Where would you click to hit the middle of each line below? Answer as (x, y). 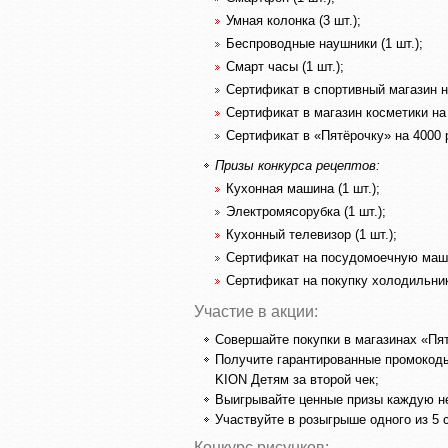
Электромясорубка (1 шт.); (306, 211)
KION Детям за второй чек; (297, 379)
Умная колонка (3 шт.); (293, 20)
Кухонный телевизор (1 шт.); (311, 234)
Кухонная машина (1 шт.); (303, 188)
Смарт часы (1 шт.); (285, 66)
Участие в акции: (256, 311)
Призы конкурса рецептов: (297, 165)
